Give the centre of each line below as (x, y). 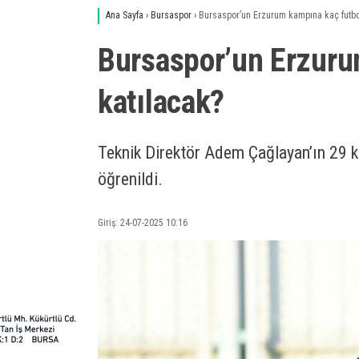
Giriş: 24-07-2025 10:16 (143, 222)
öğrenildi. (130, 179)
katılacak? (161, 102)
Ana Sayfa (125, 15)
